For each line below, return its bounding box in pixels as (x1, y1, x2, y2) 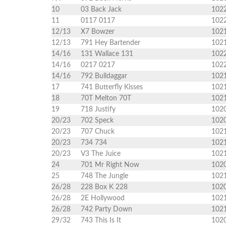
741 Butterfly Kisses (81, 84, 143, 91)
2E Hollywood (81, 195, 125, 202)
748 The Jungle (81, 173, 128, 180)
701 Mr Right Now (81, 161, 139, 168)
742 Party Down (81, 206, 132, 213)
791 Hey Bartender (81, 39, 140, 46)
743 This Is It (81, 217, 121, 224)
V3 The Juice (81, 150, 121, 157)
